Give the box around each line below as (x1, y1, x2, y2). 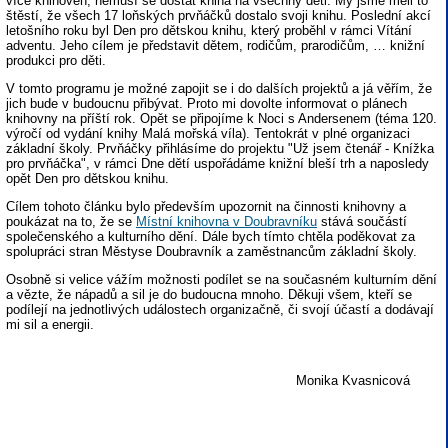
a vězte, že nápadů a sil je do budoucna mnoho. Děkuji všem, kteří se (6, 287, 412, 302)
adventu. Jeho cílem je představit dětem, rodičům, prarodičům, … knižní (6, 38, 425, 53)
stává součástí (317, 214, 407, 229)
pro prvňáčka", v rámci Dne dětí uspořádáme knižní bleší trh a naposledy (6, 156, 429, 171)
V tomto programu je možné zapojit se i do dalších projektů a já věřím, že (6, 81, 432, 96)
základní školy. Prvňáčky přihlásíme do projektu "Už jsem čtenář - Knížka (6, 141, 434, 156)
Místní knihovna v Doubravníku (136, 214, 317, 229)
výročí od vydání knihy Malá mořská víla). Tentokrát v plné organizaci (6, 126, 410, 141)
